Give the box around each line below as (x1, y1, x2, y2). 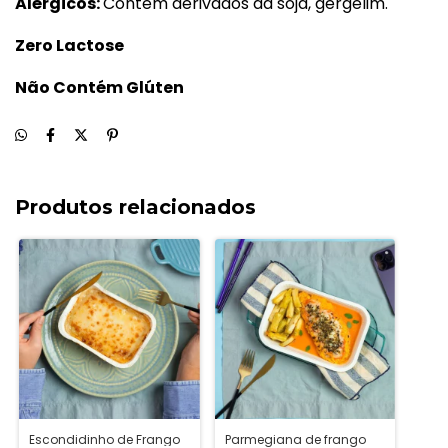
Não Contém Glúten (15, 75, 184, 99)
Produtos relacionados (15, 194, 256, 219)
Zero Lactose (15, 33, 124, 57)
